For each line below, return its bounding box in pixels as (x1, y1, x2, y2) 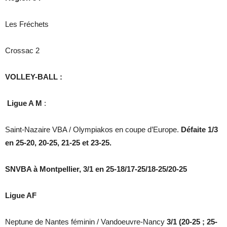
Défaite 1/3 (181, 125, 218, 134)
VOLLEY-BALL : (5, 72, 62, 82)
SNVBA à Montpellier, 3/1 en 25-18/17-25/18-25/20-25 (5, 165, 187, 174)
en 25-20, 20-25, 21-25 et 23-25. (5, 138, 111, 147)
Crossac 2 (5, 46, 40, 55)
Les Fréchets (5, 20, 49, 29)
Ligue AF (5, 191, 36, 200)
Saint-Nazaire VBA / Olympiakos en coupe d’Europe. (5, 125, 181, 134)
